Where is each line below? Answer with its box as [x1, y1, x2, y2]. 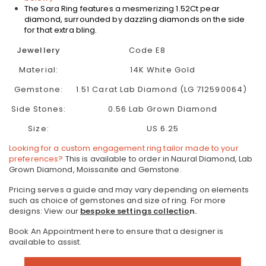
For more [190, 195, 226, 206]
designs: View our [9, 205, 81, 217]
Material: [19, 64, 58, 75]
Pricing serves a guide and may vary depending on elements [9, 184, 249, 195]
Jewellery [17, 45, 61, 56]
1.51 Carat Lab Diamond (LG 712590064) [76, 84, 249, 95]
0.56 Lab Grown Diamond [107, 103, 218, 115]
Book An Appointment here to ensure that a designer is [9, 226, 224, 237]
